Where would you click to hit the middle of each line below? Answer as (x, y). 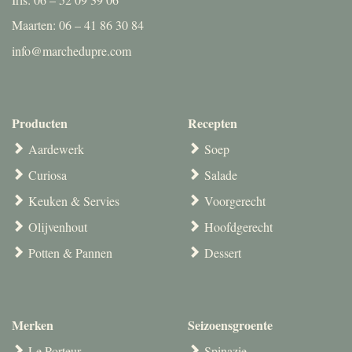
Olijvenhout (58, 227)
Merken (33, 325)
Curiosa (48, 175)
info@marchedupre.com (71, 51)
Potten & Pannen (70, 253)
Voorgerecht (235, 201)
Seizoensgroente (230, 325)
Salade (221, 175)
